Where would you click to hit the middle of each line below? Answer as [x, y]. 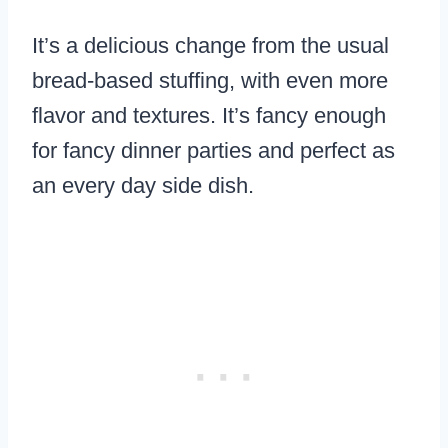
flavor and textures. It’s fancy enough [209, 115]
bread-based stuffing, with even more [210, 80]
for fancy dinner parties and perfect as [213, 150]
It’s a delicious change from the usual [210, 45]
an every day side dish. [143, 185]
